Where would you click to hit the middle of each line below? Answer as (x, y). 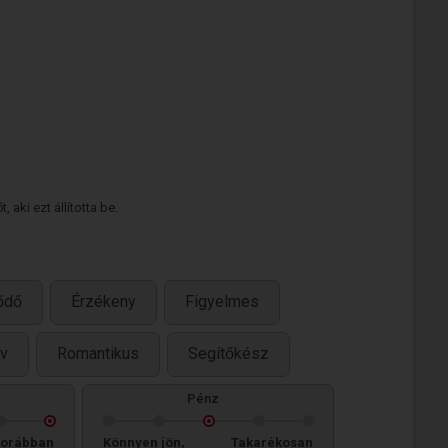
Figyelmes (222, 302)
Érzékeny (103, 302)
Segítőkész (228, 354)
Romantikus (98, 354)
